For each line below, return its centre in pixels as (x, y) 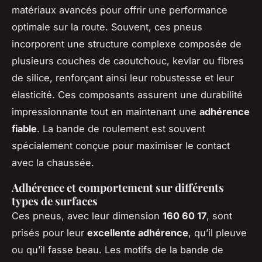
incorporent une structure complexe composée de (127, 44)
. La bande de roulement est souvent (121, 129)
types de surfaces (55, 201)
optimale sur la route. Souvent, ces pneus (107, 27)
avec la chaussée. (53, 163)
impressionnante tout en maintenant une (106, 112)
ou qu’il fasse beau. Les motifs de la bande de (118, 250)
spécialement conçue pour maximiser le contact (121, 146)
